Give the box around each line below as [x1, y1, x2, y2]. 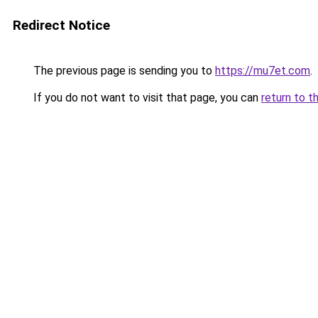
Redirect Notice [13, 17, 110, 33]
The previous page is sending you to [31, 64, 215, 77]
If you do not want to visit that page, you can [31, 91, 261, 104]
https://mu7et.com [215, 64, 310, 77]
